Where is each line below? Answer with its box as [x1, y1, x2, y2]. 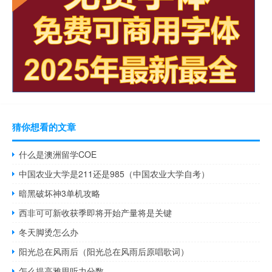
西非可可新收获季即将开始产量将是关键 [19, 206, 172, 219]
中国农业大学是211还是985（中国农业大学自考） [19, 168, 210, 180]
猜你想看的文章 [12, 120, 76, 134]
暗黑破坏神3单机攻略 [19, 187, 101, 200]
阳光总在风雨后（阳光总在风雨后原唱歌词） [19, 245, 189, 258]
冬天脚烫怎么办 [19, 226, 79, 239]
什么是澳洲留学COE [19, 148, 97, 161]
